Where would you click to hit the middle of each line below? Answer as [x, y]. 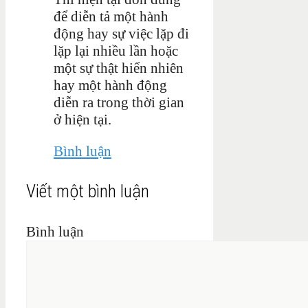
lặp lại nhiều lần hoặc [116, 51]
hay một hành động [110, 85]
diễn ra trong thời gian [119, 102]
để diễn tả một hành [111, 16]
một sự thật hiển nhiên [119, 68]
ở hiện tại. [82, 119]
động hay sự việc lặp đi [121, 33]
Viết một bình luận [88, 191]
